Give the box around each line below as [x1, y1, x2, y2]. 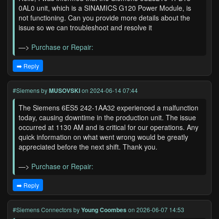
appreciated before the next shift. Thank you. [19, 142, 157, 152]
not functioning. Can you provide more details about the [19, 13, 190, 22]
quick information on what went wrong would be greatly [19, 132, 188, 142]
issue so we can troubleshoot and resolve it [19, 22, 152, 32]
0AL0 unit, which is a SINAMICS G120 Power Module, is [19, 3, 191, 13]
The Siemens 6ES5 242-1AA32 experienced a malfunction [19, 103, 198, 112]
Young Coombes [81, 205, 127, 214]
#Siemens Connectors [13, 205, 72, 214]
